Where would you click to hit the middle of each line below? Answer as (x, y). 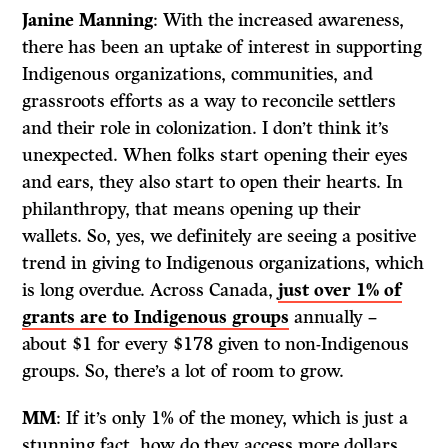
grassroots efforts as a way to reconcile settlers (209, 100)
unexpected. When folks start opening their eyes (215, 154)
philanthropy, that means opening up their (192, 208)
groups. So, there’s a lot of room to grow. (183, 370)
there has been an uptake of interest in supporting (222, 46)
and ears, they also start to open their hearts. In (213, 181)
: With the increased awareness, (279, 19)
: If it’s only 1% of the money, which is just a (232, 417)
